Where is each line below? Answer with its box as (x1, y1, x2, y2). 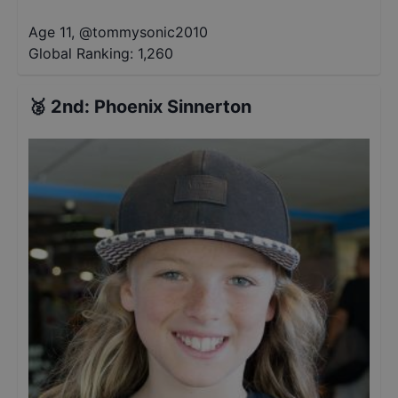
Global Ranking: (28, 44, 133, 62)
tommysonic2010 (92, 23, 208, 41)
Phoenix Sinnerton (94, 96, 251, 117)
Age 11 (28, 23, 71, 41)
